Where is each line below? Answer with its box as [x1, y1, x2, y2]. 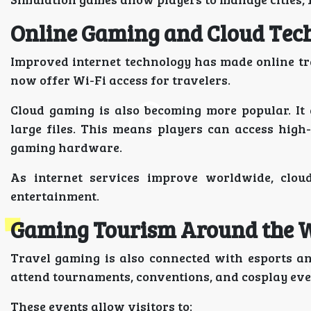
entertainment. [10, 187, 99, 204]
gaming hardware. [10, 139, 122, 155]
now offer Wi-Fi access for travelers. [10, 72, 230, 88]
